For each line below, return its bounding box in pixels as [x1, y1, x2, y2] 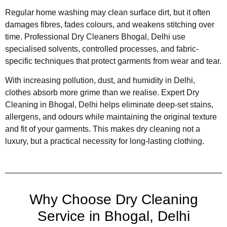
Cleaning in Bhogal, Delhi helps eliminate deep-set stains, [5, 100, 213, 109]
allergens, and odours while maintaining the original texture [5, 112, 217, 122]
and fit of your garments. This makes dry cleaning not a [5, 125, 200, 134]
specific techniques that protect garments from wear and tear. [5, 56, 221, 65]
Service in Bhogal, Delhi [37, 208, 190, 224]
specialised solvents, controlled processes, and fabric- [5, 44, 199, 53]
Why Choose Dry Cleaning [29, 191, 198, 207]
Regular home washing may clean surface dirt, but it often [5, 8, 210, 17]
